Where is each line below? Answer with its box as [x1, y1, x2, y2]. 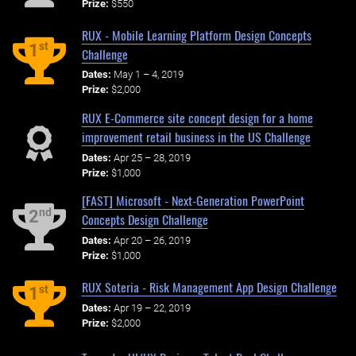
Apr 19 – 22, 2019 [113, 301, 191, 314]
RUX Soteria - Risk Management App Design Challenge [81, 277, 337, 297]
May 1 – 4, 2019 [113, 68, 184, 81]
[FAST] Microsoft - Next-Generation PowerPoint [81, 191, 304, 211]
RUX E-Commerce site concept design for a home [81, 108, 313, 128]
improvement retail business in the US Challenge [81, 127, 311, 147]
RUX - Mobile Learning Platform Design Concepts [81, 25, 311, 44]
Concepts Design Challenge [81, 210, 208, 230]
